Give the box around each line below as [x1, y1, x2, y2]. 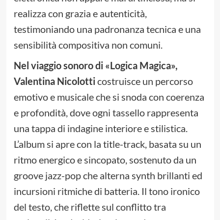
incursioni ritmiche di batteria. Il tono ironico [13, 185, 200, 197]
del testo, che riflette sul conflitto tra [13, 201, 166, 213]
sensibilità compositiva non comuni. [13, 39, 163, 51]
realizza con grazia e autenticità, [13, 7, 147, 20]
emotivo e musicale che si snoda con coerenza [13, 91, 204, 103]
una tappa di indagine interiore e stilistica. [13, 122, 188, 135]
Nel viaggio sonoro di [13, 59, 105, 72]
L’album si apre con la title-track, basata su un [13, 138, 201, 150]
